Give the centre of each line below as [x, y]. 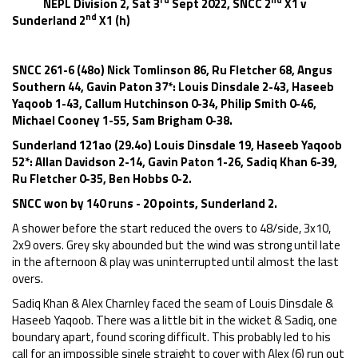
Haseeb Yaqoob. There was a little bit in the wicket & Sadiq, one [175, 320]
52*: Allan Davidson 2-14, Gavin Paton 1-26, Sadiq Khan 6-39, [175, 162]
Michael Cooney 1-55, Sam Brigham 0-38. [122, 120]
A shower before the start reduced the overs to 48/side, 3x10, [171, 228]
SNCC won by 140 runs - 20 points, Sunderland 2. [145, 203]
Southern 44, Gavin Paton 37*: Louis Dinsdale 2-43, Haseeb [173, 87]
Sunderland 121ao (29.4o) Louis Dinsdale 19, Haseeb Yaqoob [177, 145]
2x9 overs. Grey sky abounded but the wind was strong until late [176, 245]
